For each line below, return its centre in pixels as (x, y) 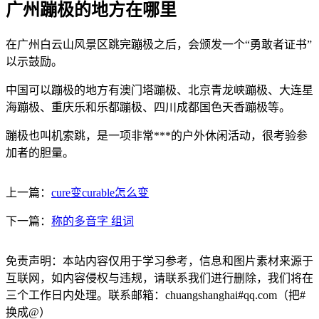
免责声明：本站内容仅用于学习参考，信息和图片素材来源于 (159, 261)
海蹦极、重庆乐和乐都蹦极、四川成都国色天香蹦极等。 (148, 107)
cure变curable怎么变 (100, 192)
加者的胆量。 (40, 152)
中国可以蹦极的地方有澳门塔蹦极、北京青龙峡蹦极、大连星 (159, 90)
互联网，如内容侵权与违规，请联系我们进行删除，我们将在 (159, 278)
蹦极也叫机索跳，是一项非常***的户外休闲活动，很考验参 (157, 135)
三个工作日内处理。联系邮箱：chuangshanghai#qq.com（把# (156, 295)
